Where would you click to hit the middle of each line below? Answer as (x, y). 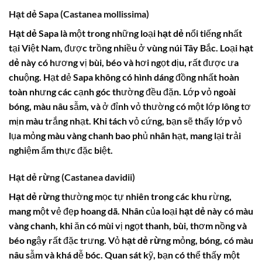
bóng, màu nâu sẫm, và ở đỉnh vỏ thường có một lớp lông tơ (130, 106)
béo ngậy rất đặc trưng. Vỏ (65, 240)
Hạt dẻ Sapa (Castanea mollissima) (79, 13)
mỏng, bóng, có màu (212, 240)
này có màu (229, 211)
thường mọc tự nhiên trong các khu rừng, (146, 196)
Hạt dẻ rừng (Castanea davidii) (72, 177)
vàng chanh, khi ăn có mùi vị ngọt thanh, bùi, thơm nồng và (128, 225)
